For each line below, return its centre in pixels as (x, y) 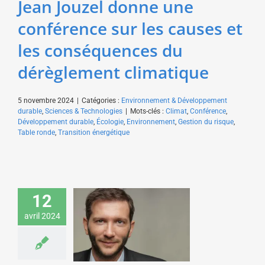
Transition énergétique (94, 132)
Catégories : (101, 100)
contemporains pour (131, 209)
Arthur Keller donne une (132, 169)
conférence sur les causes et (130, 29)
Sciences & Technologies (84, 111)
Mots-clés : (148, 111)
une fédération (132, 222)
